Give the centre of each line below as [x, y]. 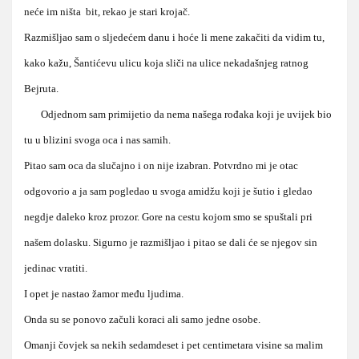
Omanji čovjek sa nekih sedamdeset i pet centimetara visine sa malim [173, 345]
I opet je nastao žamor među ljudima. [104, 293]
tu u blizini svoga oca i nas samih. [97, 139]
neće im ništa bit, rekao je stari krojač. [107, 11]
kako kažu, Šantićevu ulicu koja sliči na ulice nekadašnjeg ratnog [166, 63]
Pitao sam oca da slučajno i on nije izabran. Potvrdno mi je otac [161, 165]
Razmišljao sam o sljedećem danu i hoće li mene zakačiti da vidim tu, [174, 37]
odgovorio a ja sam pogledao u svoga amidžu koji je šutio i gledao [168, 191]
